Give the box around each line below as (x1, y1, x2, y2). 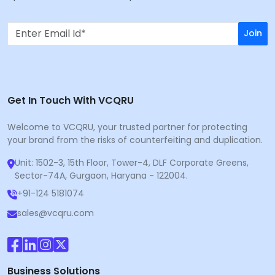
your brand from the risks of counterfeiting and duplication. (7, 133, 263, 146)
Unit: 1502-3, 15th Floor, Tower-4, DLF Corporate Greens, (15, 156, 249, 169)
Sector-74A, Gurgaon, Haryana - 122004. (15, 169, 188, 182)
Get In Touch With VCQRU (7, 93, 134, 107)
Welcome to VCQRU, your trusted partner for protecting (7, 120, 247, 133)
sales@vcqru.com (17, 206, 94, 219)
